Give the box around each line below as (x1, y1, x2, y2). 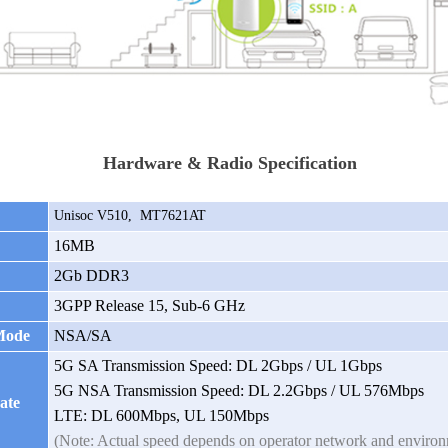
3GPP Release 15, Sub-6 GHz (54, 297, 246, 315)
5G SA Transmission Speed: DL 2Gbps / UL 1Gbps (54, 357, 383, 375)
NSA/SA (54, 327, 113, 345)
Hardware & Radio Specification (103, 153, 357, 174)
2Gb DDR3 (54, 267, 130, 285)
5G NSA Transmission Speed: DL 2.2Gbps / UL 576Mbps (54, 382, 425, 400)
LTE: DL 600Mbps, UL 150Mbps (54, 407, 270, 425)
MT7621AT (140, 208, 207, 224)
